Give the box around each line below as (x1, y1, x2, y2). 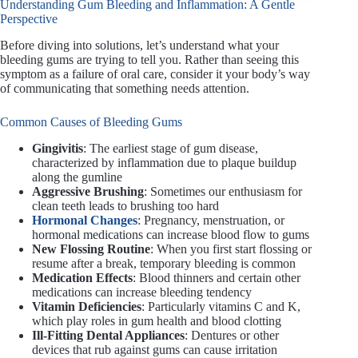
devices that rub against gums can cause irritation (32, 342, 277, 356)
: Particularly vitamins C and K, (141, 299, 300, 313)
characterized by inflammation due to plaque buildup (32, 155, 296, 169)
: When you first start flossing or (150, 241, 312, 256)
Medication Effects (32, 270, 133, 284)
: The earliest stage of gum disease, (83, 141, 258, 155)
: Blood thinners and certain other (133, 270, 300, 284)
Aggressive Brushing (32, 184, 144, 198)
